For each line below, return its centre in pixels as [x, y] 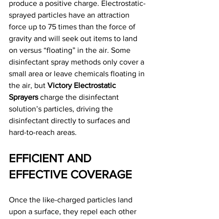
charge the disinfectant [79, 97]
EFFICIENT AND [52, 158]
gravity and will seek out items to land [74, 39]
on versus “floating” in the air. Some [71, 50]
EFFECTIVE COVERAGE [70, 175]
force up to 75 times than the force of [73, 27]
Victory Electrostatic [83, 86]
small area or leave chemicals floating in [78, 74]
